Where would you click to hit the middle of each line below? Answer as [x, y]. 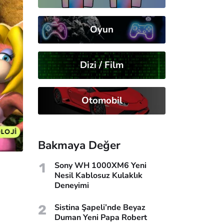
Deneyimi [71, 185]
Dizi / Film [102, 65]
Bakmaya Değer [79, 145]
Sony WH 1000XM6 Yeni [100, 165]
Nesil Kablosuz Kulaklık [98, 175]
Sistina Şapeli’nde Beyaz [100, 207]
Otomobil [102, 100]
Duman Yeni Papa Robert [101, 217]
